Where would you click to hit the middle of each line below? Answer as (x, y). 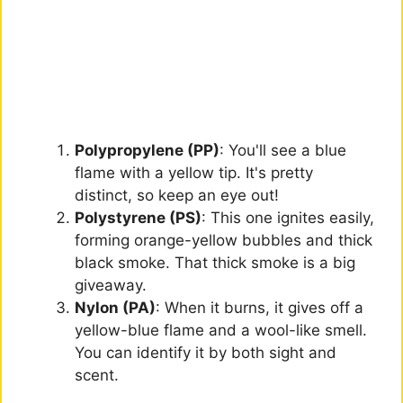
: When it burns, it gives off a (260, 307)
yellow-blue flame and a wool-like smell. (221, 330)
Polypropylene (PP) (147, 150)
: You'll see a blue (283, 150)
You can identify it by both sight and (206, 352)
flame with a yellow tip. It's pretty (194, 172)
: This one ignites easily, (288, 217)
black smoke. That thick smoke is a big (215, 262)
